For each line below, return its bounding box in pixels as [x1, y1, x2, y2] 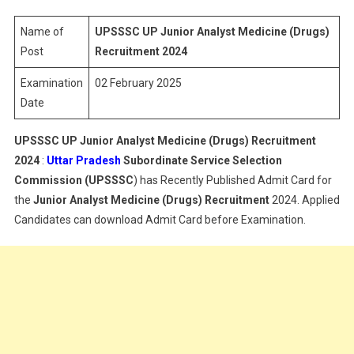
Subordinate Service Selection [120, 154, 282, 167]
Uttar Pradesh [46, 154, 121, 167]
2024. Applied [271, 194, 340, 206]
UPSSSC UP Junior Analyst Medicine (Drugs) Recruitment [13, 134, 316, 147]
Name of [20, 25, 64, 38]
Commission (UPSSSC [13, 174, 134, 186]
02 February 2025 [94, 77, 182, 89]
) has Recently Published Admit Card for [133, 174, 332, 186]
